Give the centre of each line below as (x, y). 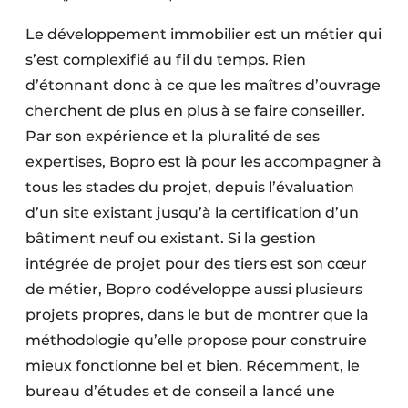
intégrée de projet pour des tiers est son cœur (196, 264)
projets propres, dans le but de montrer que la (197, 315)
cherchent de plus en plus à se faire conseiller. (195, 111)
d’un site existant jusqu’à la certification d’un (192, 213)
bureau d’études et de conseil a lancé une (180, 392)
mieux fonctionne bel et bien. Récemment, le (193, 366)
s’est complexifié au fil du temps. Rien (166, 60)
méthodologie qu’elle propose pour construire (196, 341)
